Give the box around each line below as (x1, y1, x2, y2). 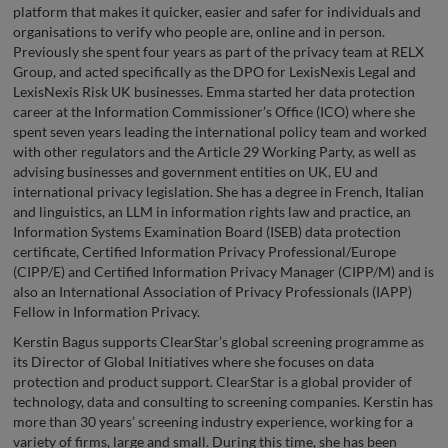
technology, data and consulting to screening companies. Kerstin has (13, 393, 433, 411)
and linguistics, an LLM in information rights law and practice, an (13, 203, 411, 221)
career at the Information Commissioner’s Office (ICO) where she (13, 103, 415, 121)
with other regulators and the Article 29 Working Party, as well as (13, 143, 416, 161)
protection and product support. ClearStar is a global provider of (13, 373, 412, 391)
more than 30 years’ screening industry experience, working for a (13, 413, 413, 431)
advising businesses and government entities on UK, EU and (13, 163, 378, 181)
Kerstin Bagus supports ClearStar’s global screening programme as (13, 333, 424, 351)
